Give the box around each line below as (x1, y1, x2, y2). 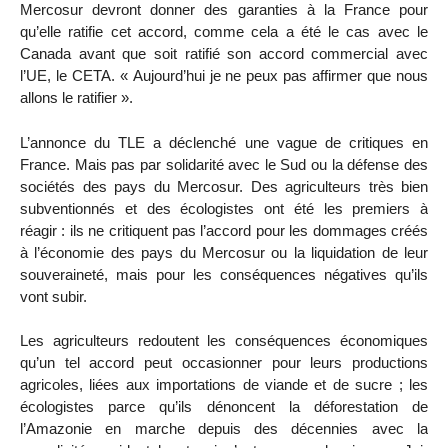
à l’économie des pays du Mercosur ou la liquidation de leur (20, 243, 428, 261)
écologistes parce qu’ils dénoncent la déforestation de (20, 398, 428, 416)
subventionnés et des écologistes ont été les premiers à (20, 199, 428, 217)
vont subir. (20, 287, 87, 305)
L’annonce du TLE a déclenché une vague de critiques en (20, 133, 428, 151)
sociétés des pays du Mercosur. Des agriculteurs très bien (20, 177, 428, 195)
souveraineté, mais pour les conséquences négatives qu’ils (20, 265, 428, 283)
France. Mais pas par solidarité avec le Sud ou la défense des (20, 155, 428, 173)
